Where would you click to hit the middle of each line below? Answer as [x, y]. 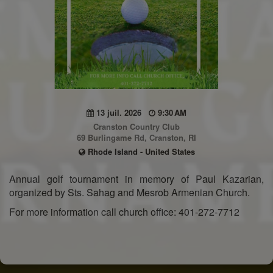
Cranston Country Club [136, 126]
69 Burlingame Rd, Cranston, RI [136, 137]
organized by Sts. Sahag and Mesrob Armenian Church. [129, 192]
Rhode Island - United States [140, 151]
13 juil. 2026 [121, 112]
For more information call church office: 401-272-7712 [124, 211]
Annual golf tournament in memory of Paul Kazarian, [136, 179]
